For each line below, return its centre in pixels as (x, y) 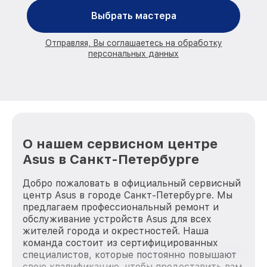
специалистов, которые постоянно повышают (130, 254)
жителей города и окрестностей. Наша (116, 231)
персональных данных (133, 54)
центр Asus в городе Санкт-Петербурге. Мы (128, 195)
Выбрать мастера (133, 16)
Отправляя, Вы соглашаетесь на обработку (133, 43)
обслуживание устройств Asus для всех (117, 219)
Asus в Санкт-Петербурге (111, 159)
